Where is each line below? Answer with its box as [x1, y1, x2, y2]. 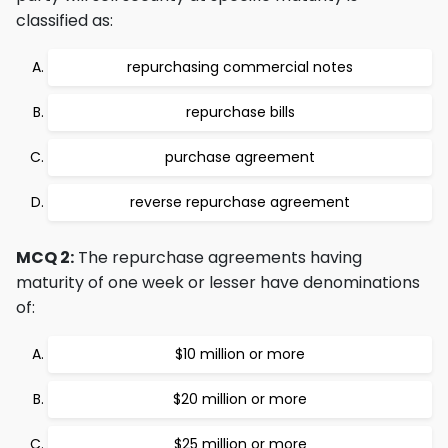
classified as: [16, 9, 113, 32]
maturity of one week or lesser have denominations [16, 271, 420, 294]
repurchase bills [185, 102, 295, 122]
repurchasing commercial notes [127, 57, 353, 77]
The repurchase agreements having [74, 246, 362, 269]
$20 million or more [173, 389, 307, 409]
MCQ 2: [16, 246, 74, 269]
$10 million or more [175, 344, 305, 364]
